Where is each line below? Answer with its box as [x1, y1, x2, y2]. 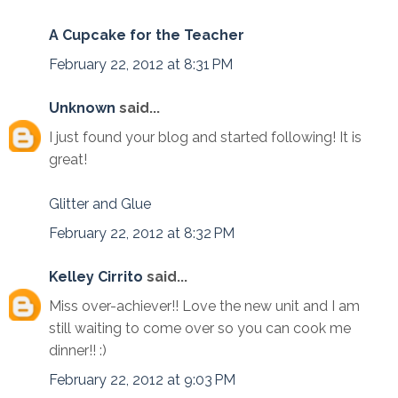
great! [49, 151, 87, 169]
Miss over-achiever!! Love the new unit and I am [49, 298, 360, 315]
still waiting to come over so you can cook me [49, 320, 351, 338]
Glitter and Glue [49, 195, 151, 213]
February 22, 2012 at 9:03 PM [49, 371, 235, 389]
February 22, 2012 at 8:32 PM [49, 225, 235, 243]
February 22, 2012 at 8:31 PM [49, 56, 233, 74]
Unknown [49, 99, 115, 117]
